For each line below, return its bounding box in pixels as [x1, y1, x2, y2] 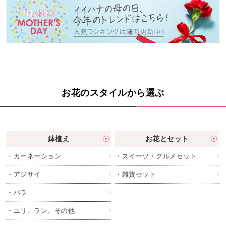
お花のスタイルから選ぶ [62, 86, 164, 98]
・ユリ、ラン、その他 [7, 206, 75, 215]
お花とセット [145, 134, 189, 143]
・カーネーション [7, 151, 62, 160]
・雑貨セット [115, 169, 156, 179]
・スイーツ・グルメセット [115, 151, 197, 160]
